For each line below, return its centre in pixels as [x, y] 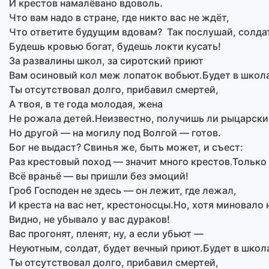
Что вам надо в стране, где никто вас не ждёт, [119, 17]
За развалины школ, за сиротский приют [106, 60]
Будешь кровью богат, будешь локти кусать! [115, 46]
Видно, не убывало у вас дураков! [89, 219]
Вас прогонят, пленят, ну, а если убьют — [106, 233]
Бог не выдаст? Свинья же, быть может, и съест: [126, 147]
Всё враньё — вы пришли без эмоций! [99, 176]
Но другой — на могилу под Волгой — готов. [115, 132]
